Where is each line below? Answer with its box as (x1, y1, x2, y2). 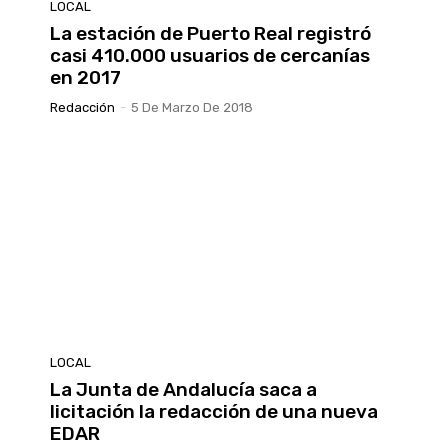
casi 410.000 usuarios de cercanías (50, 43, 370, 67)
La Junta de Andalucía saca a (50, 378, 317, 402)
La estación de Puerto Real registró (50, 21, 371, 45)
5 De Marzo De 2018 (131, 99, 253, 115)
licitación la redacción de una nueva (50, 400, 378, 424)
